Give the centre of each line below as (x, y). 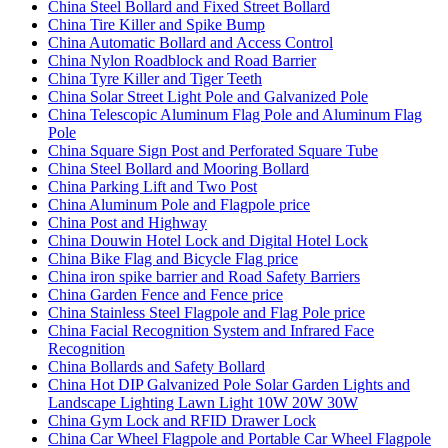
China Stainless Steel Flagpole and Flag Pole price (206, 312)
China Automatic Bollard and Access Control (190, 42)
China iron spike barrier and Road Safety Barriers (204, 276)
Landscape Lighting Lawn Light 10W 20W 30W (203, 402)
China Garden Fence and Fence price (165, 294)
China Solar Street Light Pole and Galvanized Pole (208, 96)
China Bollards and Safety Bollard (156, 366)
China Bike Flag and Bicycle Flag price (173, 258)
